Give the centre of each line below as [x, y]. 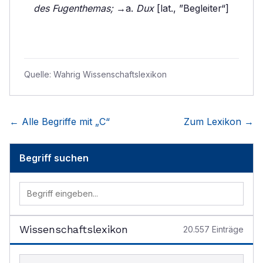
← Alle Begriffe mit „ [54, 122]
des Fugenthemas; [73, 8]
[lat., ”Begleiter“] [191, 8]
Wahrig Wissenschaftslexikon [110, 74]
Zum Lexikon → [219, 122]
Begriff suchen [54, 158]
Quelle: [39, 74]
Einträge [227, 229]
